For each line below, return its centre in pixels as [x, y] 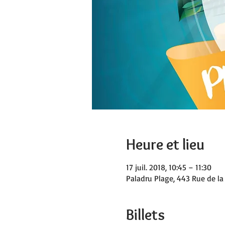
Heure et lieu [165, 144]
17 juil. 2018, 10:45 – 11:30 [168, 167]
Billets [145, 215]
